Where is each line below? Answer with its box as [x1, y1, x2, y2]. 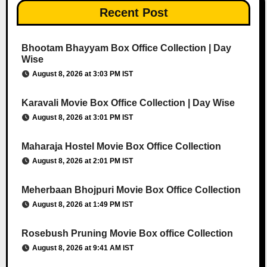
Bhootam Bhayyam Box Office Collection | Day [21, 42, 231, 53]
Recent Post [99, 5, 168, 19]
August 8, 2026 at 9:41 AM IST [32, 243, 133, 252]
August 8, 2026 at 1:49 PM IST [32, 200, 133, 209]
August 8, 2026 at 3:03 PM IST [32, 69, 133, 78]
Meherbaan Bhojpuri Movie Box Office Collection [21, 184, 241, 195]
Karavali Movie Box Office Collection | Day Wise [21, 97, 235, 108]
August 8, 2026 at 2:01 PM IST [32, 156, 133, 165]
